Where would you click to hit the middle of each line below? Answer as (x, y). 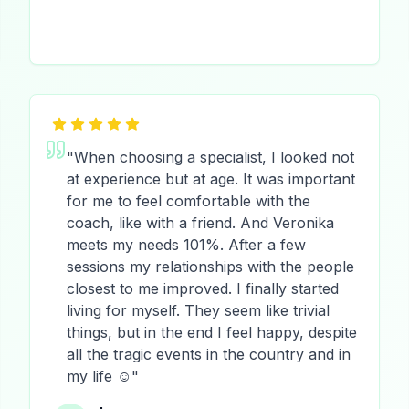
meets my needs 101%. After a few (186, 245)
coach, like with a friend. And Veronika (200, 223)
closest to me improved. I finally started (203, 288)
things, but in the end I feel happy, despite (212, 332)
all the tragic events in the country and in (209, 354)
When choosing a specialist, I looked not (214, 157)
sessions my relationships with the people (210, 267)
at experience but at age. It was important (211, 179)
